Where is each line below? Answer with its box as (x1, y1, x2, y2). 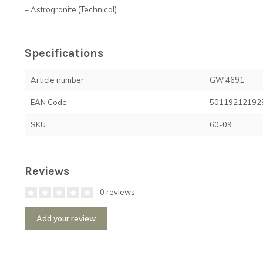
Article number (31, 75, 84, 85)
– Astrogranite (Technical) (25, 4, 117, 14)
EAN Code (31, 97, 67, 107)
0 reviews (98, 187, 135, 197)
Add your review (36, 213, 96, 223)
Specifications (25, 46, 103, 60)
